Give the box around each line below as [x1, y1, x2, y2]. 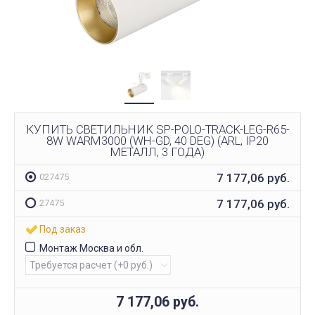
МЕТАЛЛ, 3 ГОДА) [110, 144, 205, 159]
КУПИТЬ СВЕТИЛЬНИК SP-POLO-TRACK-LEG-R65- [25, 122, 290, 136]
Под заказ [39, 224, 86, 236]
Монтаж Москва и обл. [39, 243, 143, 255]
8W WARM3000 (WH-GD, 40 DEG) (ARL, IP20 [46, 133, 269, 148]
